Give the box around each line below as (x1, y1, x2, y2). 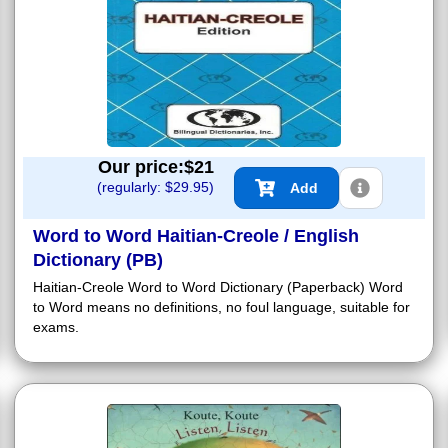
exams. (33, 319, 79, 336)
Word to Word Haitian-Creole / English (33, 226, 359, 247)
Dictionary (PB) (33, 250, 163, 271)
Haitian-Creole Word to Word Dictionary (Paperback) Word (33, 279, 403, 296)
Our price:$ (98, 157, 194, 178)
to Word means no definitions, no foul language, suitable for (33, 299, 410, 316)
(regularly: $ (97, 179, 173, 196)
